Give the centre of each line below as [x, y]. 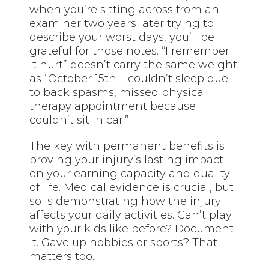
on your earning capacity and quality [130, 173]
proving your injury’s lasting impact [127, 159]
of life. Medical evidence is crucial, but [132, 187]
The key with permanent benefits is [127, 146]
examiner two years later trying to [122, 23]
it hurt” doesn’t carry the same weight [134, 65]
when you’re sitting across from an [125, 9]
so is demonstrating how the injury [125, 201]
